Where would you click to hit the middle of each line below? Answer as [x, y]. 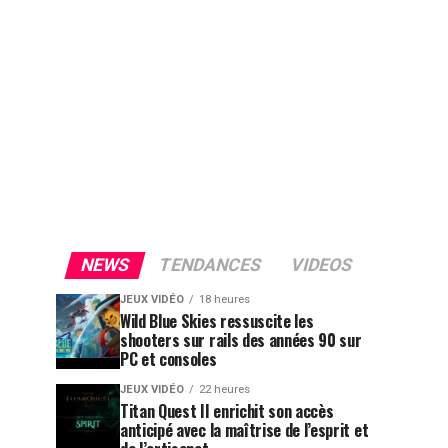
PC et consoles [168, 359]
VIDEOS [321, 265]
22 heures [224, 389]
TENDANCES [209, 265]
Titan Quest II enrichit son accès [227, 411]
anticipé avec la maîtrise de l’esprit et [244, 430]
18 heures [224, 299]
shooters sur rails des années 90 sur [241, 340]
